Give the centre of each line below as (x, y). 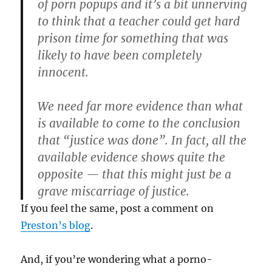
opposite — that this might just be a (135, 174)
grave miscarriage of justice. (114, 191)
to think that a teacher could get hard (139, 21)
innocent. (63, 72)
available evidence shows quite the (132, 157)
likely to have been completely (120, 55)
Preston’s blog (56, 225)
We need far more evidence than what (141, 106)
